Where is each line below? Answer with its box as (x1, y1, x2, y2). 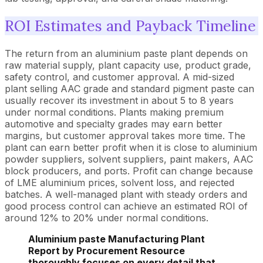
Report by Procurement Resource (28, 244, 185, 257)
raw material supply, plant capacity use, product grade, (5, 59, 251, 71)
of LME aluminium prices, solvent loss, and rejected (5, 176, 234, 188)
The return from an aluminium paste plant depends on (5, 47, 248, 59)
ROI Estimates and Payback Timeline (5, 16, 256, 35)
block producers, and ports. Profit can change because (5, 164, 253, 177)
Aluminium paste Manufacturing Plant (28, 232, 205, 245)
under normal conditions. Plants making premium (5, 106, 224, 118)
